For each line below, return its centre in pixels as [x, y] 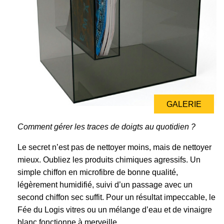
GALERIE [184, 104]
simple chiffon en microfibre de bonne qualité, [98, 172]
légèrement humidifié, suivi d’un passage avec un [105, 185]
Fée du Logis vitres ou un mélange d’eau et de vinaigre [115, 210]
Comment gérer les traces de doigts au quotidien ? [106, 127]
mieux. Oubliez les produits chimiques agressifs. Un [109, 160]
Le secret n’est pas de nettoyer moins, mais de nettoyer [114, 147]
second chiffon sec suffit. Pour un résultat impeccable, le [116, 197]
